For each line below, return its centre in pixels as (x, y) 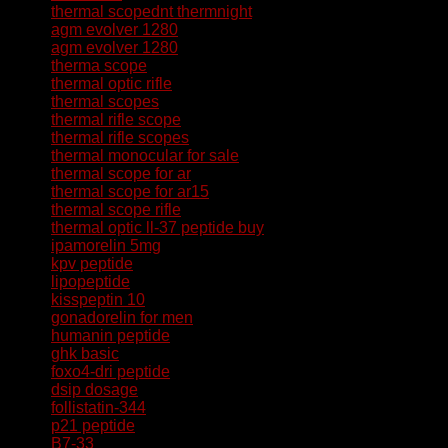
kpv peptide (92, 263)
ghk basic (85, 353)
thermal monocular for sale (145, 155)
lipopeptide (90, 281)
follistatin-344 (98, 407)
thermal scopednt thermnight (151, 11)
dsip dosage (94, 389)
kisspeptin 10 (98, 299)
